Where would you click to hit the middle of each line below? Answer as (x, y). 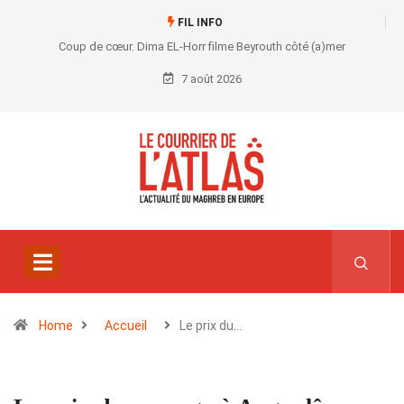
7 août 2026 (210, 79)
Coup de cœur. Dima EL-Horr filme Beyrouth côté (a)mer (202, 46)
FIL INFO (198, 23)
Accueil (126, 326)
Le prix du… (211, 326)
